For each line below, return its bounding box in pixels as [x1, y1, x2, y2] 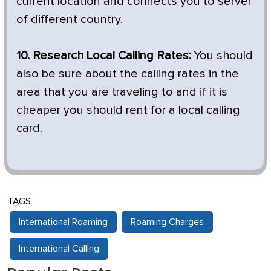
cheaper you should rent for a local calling [16, 103, 240, 116]
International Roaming [19, 217, 108, 227]
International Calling [19, 243, 99, 253]
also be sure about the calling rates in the [16, 67, 239, 80]
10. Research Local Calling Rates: [16, 49, 191, 62]
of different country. [16, 13, 123, 25]
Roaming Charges [131, 217, 204, 227]
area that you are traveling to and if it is [16, 85, 227, 98]
